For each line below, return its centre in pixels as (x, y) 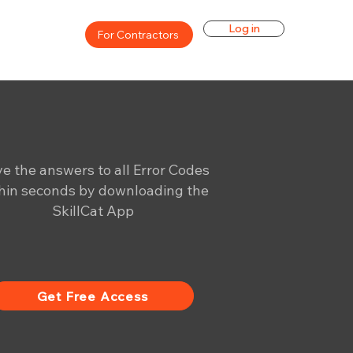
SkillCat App (93, 211)
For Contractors (137, 35)
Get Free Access (92, 296)
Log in (244, 28)
